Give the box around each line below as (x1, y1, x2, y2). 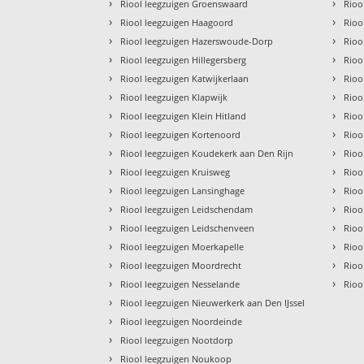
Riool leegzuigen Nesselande (120, 278, 240, 291)
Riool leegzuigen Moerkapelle (120, 240, 245, 253)
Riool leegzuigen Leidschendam (120, 203, 253, 216)
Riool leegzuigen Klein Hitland (120, 110, 247, 123)
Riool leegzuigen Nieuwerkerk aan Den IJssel (120, 297, 305, 310)
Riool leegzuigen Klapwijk (120, 91, 228, 104)
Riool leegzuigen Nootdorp (120, 334, 234, 347)
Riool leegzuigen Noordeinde (120, 315, 243, 328)
